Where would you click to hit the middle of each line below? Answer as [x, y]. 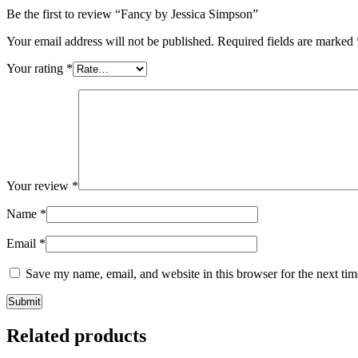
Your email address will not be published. [110, 41]
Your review [39, 185]
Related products [76, 335]
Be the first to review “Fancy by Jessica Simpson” [132, 14]
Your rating [36, 68]
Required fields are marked [287, 41]
